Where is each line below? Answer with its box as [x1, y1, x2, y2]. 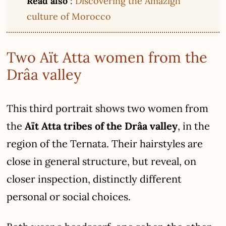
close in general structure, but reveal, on [7, 154, 197, 167]
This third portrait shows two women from [7, 101, 209, 115]
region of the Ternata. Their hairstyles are [7, 137, 203, 150]
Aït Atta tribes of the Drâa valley [25, 119, 178, 132]
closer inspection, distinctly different [7, 172, 182, 185]
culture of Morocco [27, 10, 111, 22]
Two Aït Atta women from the [7, 47, 208, 67]
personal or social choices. [7, 190, 131, 203]
